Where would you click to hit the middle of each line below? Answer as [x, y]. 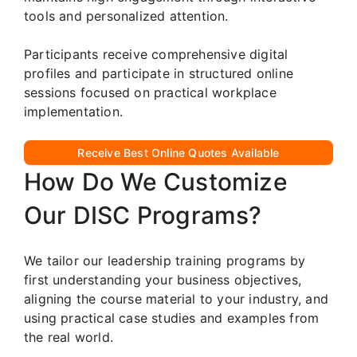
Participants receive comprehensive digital [156, 54]
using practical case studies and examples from [172, 318]
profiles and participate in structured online [159, 73]
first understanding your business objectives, [163, 279]
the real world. [69, 337]
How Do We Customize [156, 181]
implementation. [73, 111]
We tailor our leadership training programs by [165, 260]
